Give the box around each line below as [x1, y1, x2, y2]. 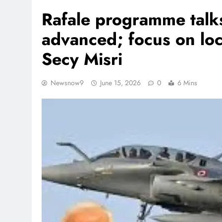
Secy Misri [42, 47, 122, 71]
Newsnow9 [51, 77, 84, 88]
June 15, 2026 [100, 77, 141, 88]
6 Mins [177, 77, 197, 88]
